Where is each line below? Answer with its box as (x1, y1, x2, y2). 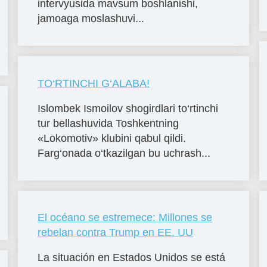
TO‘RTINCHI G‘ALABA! (38, 77, 150, 89)
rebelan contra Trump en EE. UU (38, 226, 194, 239)
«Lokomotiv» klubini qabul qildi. (38, 132, 187, 144)
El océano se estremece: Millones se (38, 212, 213, 224)
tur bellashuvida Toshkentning (38, 117, 179, 129)
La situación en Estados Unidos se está (38, 252, 226, 264)
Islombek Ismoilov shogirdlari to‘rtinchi (38, 102, 219, 114)
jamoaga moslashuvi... (38, 12, 145, 24)
